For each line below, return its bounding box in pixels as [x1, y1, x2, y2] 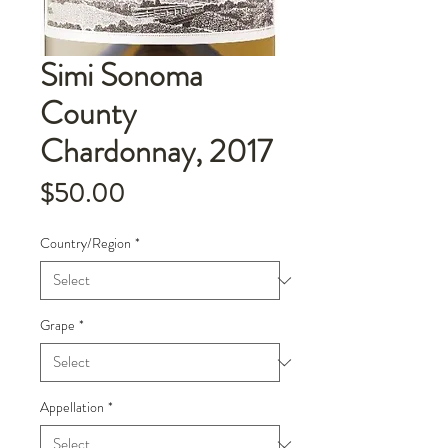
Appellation [40, 397, 104, 417]
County [40, 90, 136, 136]
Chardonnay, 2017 [40, 128, 272, 174]
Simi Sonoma [40, 52, 203, 98]
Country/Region [40, 233, 131, 253]
